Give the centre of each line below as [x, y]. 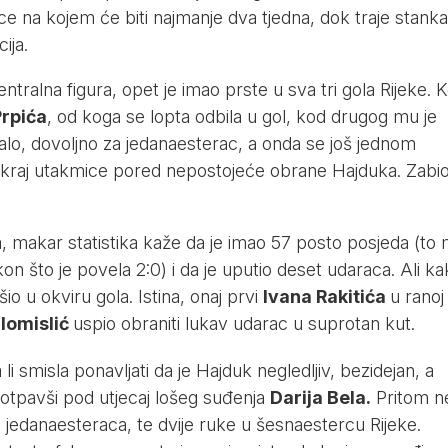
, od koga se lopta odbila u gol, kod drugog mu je [241, 117]
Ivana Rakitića [326, 297]
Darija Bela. [320, 398]
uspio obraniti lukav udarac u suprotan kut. [243, 324]
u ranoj [416, 297]
